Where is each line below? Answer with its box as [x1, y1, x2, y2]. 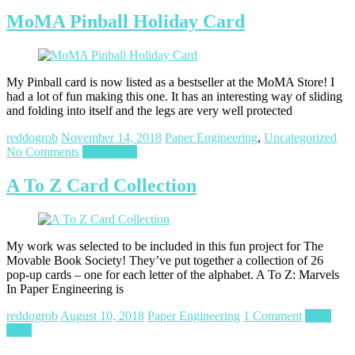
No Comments [6, 145, 79, 159]
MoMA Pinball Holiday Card [6, 11, 245, 32]
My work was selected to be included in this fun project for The [6, 239, 323, 253]
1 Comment [243, 308, 302, 323]
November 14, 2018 [61, 131, 162, 145]
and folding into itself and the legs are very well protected [6, 104, 292, 118]
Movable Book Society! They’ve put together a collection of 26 [6, 253, 323, 267]
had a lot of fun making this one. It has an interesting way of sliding [6, 90, 342, 104]
